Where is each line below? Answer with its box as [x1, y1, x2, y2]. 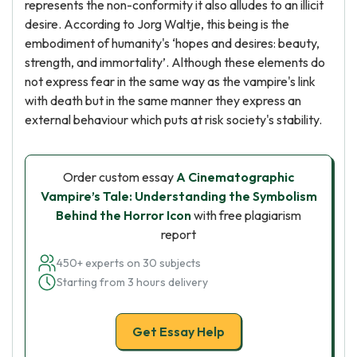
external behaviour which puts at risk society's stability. [25, 112, 322, 127]
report [161, 226, 196, 242]
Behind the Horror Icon [56, 207, 191, 223]
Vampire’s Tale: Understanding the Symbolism [40, 188, 317, 204]
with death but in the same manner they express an [25, 92, 301, 108]
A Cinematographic [176, 169, 294, 185]
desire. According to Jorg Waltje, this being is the [25, 16, 289, 32]
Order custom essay [63, 169, 176, 185]
